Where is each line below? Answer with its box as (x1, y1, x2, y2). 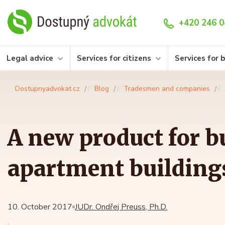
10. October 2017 (8, 201, 72, 213)
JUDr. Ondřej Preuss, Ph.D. (75, 201, 168, 213)
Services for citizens (77, 53, 151, 64)
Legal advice (7, 53, 53, 64)
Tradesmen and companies (124, 84, 210, 94)
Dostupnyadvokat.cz (15, 84, 80, 94)
